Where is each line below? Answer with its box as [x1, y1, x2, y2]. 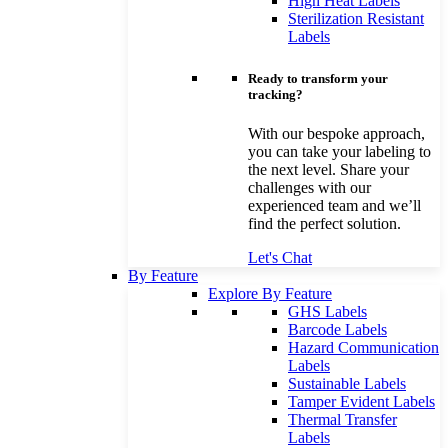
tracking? [248, 86, 303, 102]
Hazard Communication [288, 338, 439, 356]
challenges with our [248, 178, 371, 196]
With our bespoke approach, [248, 124, 425, 142]
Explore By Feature [208, 284, 332, 302]
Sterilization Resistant [288, 10, 424, 28]
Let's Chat [248, 248, 312, 266]
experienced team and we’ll [248, 196, 421, 214]
